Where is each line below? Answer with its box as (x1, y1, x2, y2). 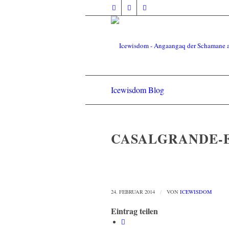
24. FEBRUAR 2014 (111, 188, 155, 196)
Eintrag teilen (111, 205, 158, 217)
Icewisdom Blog (111, 84, 164, 95)
